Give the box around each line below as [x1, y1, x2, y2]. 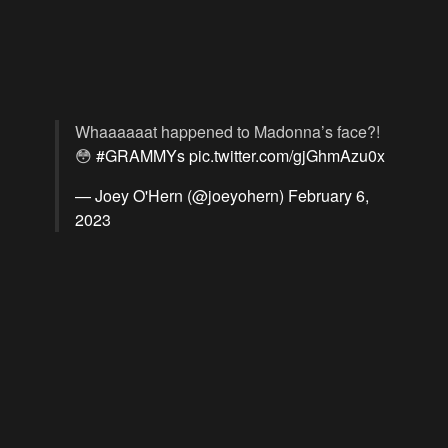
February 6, [288, 183, 369, 207]
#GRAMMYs [96, 143, 185, 167]
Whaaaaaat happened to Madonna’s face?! [75, 119, 380, 143]
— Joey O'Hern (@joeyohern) [75, 183, 288, 207]
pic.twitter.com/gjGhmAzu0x [189, 143, 385, 167]
